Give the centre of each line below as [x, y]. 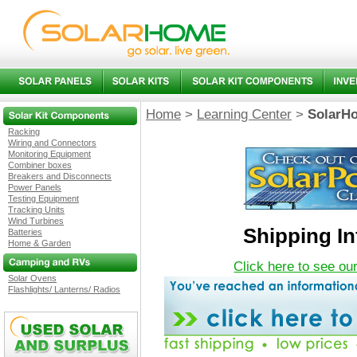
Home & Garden [39, 243]
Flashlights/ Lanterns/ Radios [64, 289]
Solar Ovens [32, 278]
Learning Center [244, 114]
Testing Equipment [43, 198]
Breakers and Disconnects [60, 176]
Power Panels [35, 187]
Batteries [25, 232]
